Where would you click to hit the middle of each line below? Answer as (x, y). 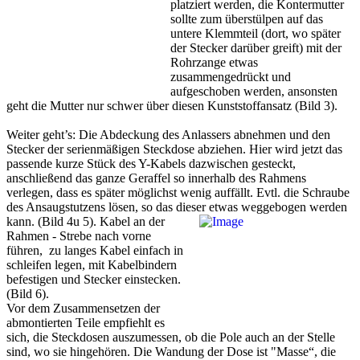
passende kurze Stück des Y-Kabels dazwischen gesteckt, (151, 164)
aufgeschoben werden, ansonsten (254, 92)
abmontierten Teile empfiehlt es (86, 323)
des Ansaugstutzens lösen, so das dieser (108, 207)
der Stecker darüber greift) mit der (256, 48)
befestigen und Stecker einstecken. (94, 280)
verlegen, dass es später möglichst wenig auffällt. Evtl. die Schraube (178, 193)
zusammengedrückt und (231, 77)
